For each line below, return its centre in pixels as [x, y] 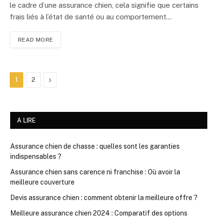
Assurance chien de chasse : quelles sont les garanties [95, 146]
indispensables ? [36, 156]
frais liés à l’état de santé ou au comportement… [91, 16]
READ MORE [36, 39]
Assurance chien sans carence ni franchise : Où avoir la [95, 172]
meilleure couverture [42, 182]
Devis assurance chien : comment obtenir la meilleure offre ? [104, 197]
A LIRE [27, 120]
